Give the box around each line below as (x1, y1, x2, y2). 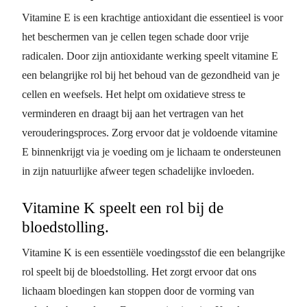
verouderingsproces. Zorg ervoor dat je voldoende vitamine (22, 126, 278, 138)
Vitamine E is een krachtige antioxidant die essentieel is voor (22, 11, 283, 23)
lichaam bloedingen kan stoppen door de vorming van (22, 284, 254, 297)
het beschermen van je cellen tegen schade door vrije (22, 30, 249, 42)
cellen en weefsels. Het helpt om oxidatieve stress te (22, 88, 245, 100)
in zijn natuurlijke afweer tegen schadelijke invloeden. (22, 164, 254, 177)
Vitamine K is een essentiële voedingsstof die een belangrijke (22, 246, 285, 258)
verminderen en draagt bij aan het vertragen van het (22, 107, 243, 119)
